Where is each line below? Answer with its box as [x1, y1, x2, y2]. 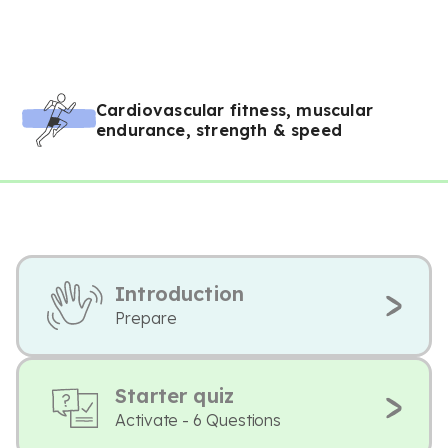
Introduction [115, 281, 245, 306]
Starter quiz [115, 383, 235, 408]
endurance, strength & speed [96, 120, 342, 140]
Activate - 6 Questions [115, 410, 282, 430]
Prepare [115, 308, 177, 328]
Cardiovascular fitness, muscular [96, 100, 373, 120]
